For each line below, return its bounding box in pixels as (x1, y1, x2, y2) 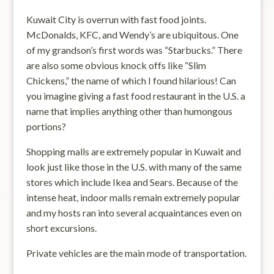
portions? (26, 120, 66, 132)
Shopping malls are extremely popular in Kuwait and (26, 146, 241, 157)
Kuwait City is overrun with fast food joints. (26, 13, 206, 25)
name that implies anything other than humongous (26, 105, 232, 117)
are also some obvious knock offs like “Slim (26, 59, 206, 71)
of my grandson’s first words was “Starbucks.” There (26, 44, 242, 56)
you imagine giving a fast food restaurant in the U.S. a (26, 90, 245, 102)
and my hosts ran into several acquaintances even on (26, 207, 242, 218)
